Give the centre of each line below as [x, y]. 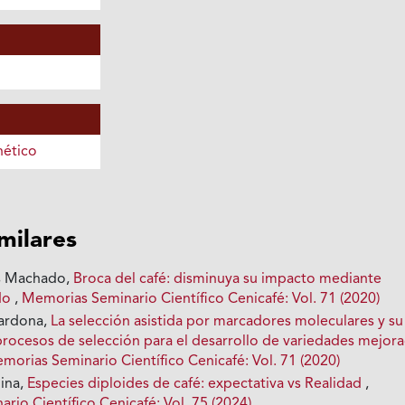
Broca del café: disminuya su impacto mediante [228, 279]
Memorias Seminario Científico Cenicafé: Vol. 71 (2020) [201, 299]
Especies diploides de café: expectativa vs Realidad [197, 384]
